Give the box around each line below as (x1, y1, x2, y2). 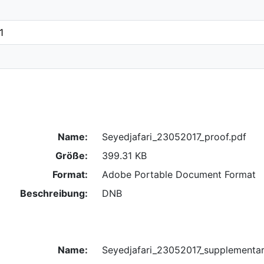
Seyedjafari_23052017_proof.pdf (101, 130, 246, 143)
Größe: (55, 149, 88, 161)
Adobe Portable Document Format (101, 168, 256, 180)
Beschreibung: (19, 187, 88, 199)
